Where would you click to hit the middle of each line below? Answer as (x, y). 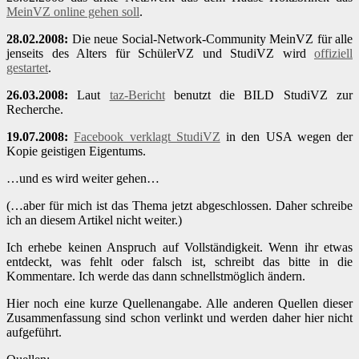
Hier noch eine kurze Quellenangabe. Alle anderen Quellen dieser (179, 304)
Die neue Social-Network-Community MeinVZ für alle (210, 39)
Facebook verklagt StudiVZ (147, 137)
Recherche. (35, 110)
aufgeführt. (34, 333)
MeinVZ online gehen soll (73, 12)
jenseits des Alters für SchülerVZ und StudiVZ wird (160, 54)
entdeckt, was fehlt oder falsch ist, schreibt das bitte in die (179, 262)
